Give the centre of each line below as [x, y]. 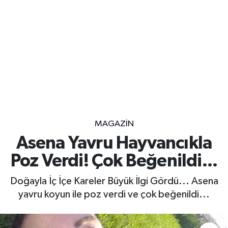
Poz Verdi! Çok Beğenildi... [114, 161]
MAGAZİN [114, 124]
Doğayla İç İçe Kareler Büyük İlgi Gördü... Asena [114, 181]
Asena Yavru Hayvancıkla [114, 144]
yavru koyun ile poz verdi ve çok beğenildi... [114, 194]
